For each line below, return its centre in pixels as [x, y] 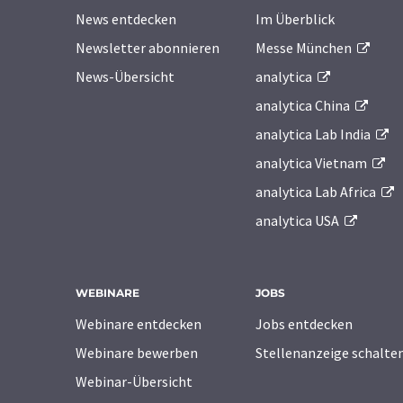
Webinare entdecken [139, 324]
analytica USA [299, 221]
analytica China [304, 106]
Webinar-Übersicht [134, 382]
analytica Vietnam [313, 163]
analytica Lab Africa [317, 192]
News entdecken [126, 19]
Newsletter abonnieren [148, 48]
